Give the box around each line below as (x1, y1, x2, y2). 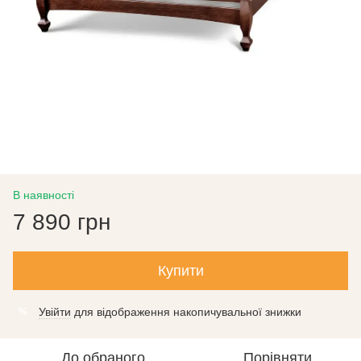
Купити (157, 263, 204, 279)
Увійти (39, 305, 71, 318)
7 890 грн (13, 210, 110, 234)
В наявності (13, 189, 74, 201)
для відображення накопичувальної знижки (71, 305, 301, 318)
